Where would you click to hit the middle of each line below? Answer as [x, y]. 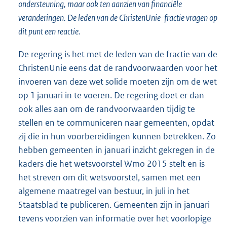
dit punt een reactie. [49, 32]
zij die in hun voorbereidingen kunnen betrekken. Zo [117, 137]
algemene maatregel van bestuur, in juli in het [104, 191]
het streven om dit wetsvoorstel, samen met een [109, 178]
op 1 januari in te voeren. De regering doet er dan [111, 96]
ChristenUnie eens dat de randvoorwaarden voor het [118, 68]
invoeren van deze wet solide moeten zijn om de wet [118, 82]
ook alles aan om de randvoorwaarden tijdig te [107, 109]
